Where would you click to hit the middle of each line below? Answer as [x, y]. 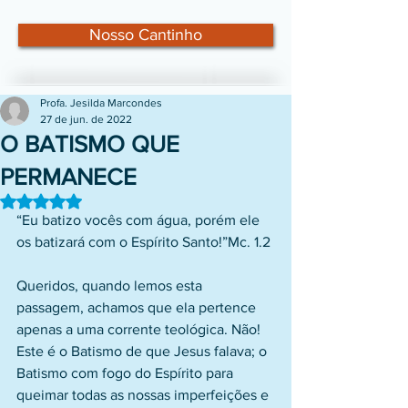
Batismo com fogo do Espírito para [127, 373]
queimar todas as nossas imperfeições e [144, 395]
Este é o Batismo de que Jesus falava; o [143, 351]
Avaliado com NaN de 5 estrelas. [132, 200]
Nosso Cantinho [146, 35]
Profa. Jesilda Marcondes [101, 103]
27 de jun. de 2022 [86, 119]
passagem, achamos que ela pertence [138, 307]
